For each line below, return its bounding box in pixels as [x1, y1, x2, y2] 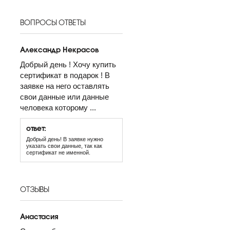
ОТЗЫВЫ [20, 184, 49, 194]
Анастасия [20, 210, 57, 221]
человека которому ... [20, 103, 96, 112]
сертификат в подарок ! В [20, 71, 110, 80]
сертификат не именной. [26, 149, 90, 156]
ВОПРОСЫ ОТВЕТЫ [20, 17, 85, 27]
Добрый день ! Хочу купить [20, 60, 116, 69]
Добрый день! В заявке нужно [26, 136, 103, 142]
